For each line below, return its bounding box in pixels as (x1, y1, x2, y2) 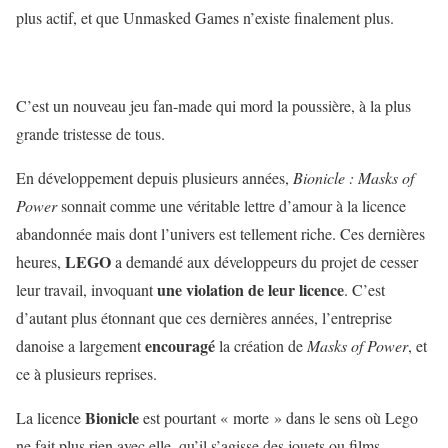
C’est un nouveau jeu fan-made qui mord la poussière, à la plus (16, 95, 411, 116)
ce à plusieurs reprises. (16, 363, 157, 384)
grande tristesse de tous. (16, 123, 165, 144)
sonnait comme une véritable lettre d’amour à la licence (57, 195, 406, 216)
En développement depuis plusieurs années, (16, 167, 293, 188)
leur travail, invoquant (16, 279, 157, 300)
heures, (16, 251, 65, 272)
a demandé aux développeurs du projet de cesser (111, 251, 418, 272)
